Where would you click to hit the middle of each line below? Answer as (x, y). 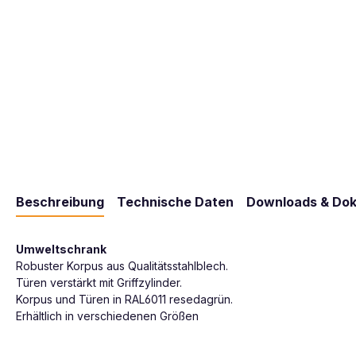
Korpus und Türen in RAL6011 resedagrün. (124, 299)
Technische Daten (175, 201)
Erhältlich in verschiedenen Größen (107, 315)
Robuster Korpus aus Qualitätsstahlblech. (122, 265)
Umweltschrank (61, 249)
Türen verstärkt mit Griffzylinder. (99, 282)
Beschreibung (60, 201)
